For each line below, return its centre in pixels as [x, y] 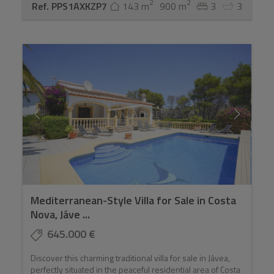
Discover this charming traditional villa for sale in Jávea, [131, 258]
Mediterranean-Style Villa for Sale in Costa [134, 201]
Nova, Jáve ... [61, 215]
